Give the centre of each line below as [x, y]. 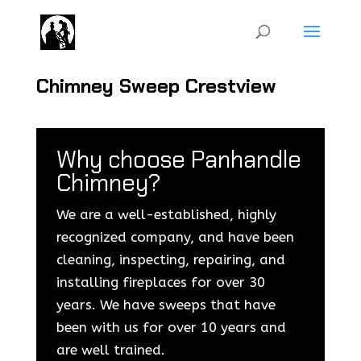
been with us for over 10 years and [171, 327]
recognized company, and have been [175, 237]
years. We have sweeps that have [166, 305]
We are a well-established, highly [166, 214]
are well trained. [110, 350]
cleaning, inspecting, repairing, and [170, 259]
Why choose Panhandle [178, 160]
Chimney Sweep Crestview [156, 86]
